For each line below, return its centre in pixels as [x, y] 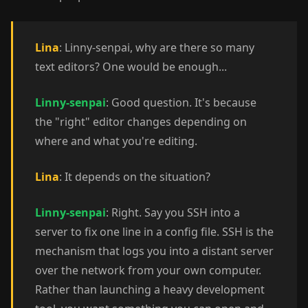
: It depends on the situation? [135, 177]
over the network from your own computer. [148, 270]
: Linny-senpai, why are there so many [157, 47]
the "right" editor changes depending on [141, 122]
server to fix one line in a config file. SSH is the [154, 232]
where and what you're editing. [116, 141]
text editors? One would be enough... [131, 67]
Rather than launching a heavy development [150, 289]
